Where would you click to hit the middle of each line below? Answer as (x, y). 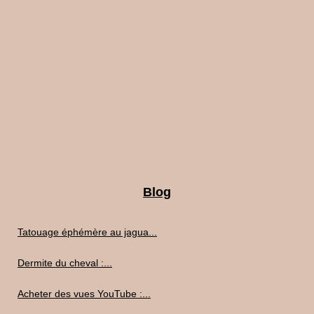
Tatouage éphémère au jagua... (87, 232)
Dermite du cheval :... (65, 263)
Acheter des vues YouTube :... (84, 294)
